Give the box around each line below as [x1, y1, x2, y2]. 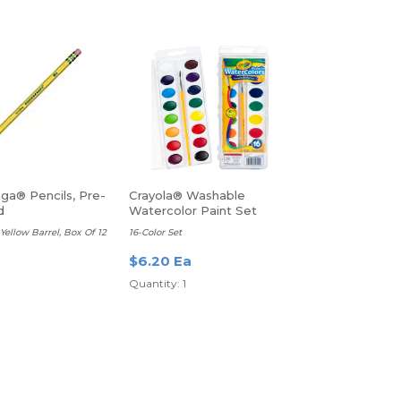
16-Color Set [129, 226, 183, 238]
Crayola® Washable [129, 188, 246, 202]
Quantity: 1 [129, 277, 187, 290]
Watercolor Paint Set [129, 203, 258, 218]
